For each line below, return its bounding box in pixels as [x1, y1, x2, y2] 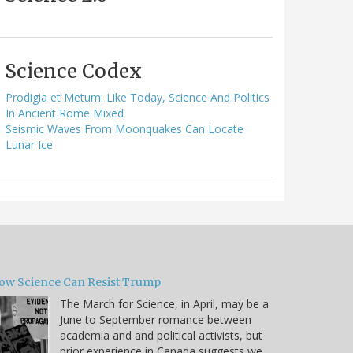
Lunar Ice [6, 136, 53, 152]
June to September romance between [60, 311, 251, 327]
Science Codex [5, 58, 142, 84]
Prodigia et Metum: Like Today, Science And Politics [6, 89, 269, 105]
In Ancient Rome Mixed [6, 105, 124, 121]
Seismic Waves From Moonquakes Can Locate [6, 121, 243, 136]
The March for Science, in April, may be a [60, 295, 269, 311]
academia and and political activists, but [60, 327, 262, 343]
